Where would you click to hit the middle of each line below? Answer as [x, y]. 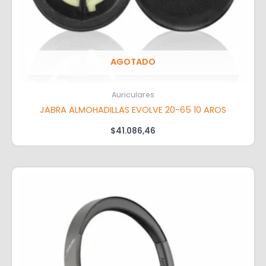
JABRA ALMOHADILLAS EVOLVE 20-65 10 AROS [133, 110]
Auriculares [133, 95]
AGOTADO [133, 61]
